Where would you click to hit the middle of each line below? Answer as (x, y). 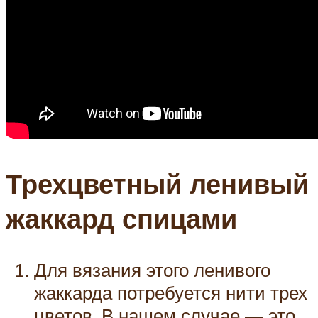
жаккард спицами (121, 218)
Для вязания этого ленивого (152, 269)
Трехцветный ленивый (157, 183)
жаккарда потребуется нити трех (171, 292)
